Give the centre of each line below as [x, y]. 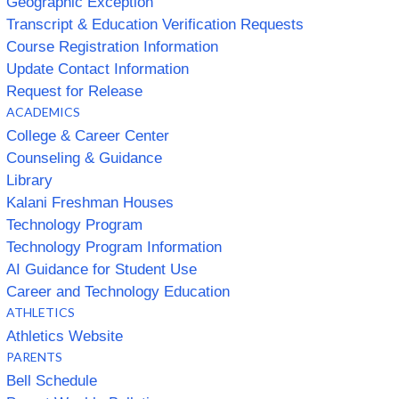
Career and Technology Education [118, 291]
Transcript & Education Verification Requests [155, 24]
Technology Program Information [114, 247]
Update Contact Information [98, 69]
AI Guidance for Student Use [102, 269]
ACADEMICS [43, 111]
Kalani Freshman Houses [90, 202]
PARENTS [34, 356]
